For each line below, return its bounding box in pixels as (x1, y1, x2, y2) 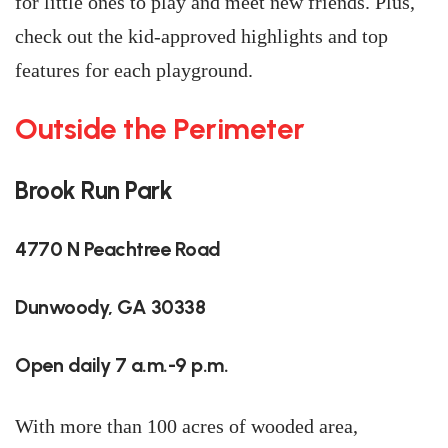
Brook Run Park (15, 176, 172, 205)
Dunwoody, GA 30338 (15, 295, 205, 319)
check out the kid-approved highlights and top (15, 25, 388, 47)
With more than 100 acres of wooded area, (15, 415, 358, 437)
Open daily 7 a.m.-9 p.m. (15, 353, 228, 377)
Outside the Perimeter (15, 111, 305, 146)
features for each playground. (15, 59, 253, 81)
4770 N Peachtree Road (15, 237, 221, 261)
